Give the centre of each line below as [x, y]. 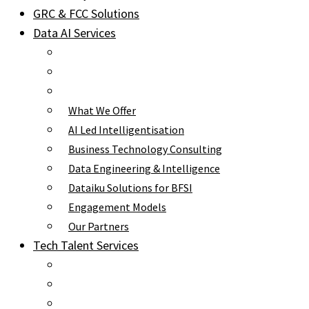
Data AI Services [74, 33]
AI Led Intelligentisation [126, 130]
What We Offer [102, 110]
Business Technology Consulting [145, 149]
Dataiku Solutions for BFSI [130, 188]
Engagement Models [117, 207]
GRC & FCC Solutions [86, 13]
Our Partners [99, 226]
